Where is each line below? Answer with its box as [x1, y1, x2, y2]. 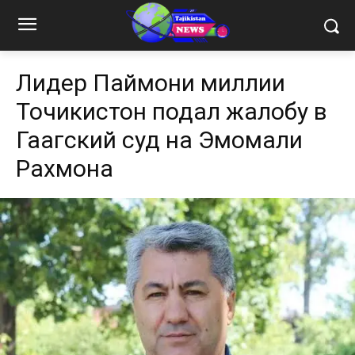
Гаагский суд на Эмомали [16, 126, 303, 155]
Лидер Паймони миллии [16, 69, 285, 97]
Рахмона [16, 155, 113, 183]
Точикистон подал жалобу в [16, 97, 327, 126]
